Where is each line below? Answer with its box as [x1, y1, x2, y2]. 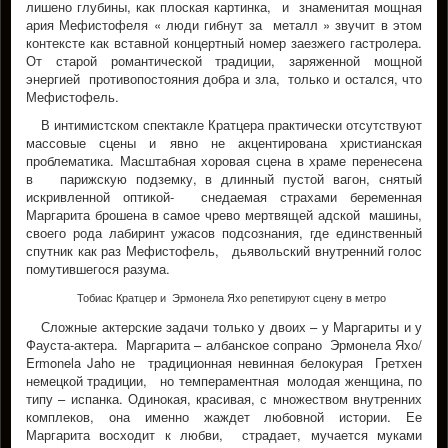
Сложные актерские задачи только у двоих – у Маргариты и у [41, 317, 422, 336]
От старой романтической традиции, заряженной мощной [26, 51, 422, 70]
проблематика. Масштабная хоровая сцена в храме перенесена [26, 151, 422, 170]
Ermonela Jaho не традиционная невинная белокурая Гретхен [26, 353, 422, 372]
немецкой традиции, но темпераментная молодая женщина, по [26, 371, 422, 390]
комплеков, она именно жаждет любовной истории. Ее [26, 407, 422, 426]
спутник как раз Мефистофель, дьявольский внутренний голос [26, 241, 422, 260]
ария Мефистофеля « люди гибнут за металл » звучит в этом [26, 15, 422, 34]
